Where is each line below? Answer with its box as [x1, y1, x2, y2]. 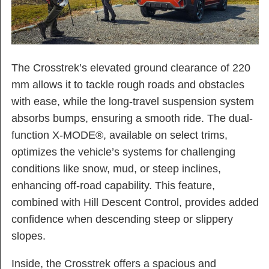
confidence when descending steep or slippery [11, 213, 233, 226]
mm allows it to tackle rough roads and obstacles [11, 79, 244, 91]
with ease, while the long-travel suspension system [11, 95, 254, 108]
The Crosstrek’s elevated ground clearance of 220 [11, 62, 250, 74]
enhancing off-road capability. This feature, [11, 180, 215, 192]
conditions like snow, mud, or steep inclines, [11, 163, 221, 175]
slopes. [11, 230, 46, 243]
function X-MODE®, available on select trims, [11, 129, 228, 142]
